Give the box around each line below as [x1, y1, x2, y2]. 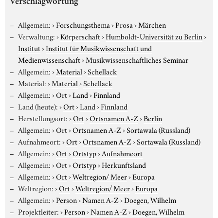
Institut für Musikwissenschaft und [46, 42, 152, 53]
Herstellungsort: [18, 112, 68, 123]
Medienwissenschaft [18, 54, 80, 65]
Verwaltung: [18, 30, 55, 41]
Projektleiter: [18, 205, 59, 217]
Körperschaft [60, 30, 100, 41]
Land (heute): [18, 100, 58, 111]
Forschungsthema [55, 18, 110, 30]
